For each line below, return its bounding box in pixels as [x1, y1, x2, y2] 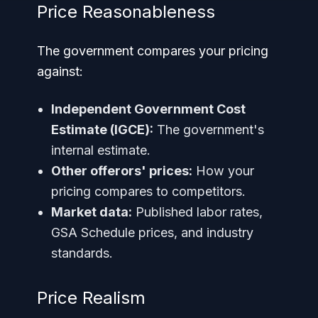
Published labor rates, [132, 204, 263, 219]
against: [37, 63, 83, 79]
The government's [153, 121, 264, 137]
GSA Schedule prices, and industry [51, 224, 253, 240]
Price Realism [37, 287, 146, 308]
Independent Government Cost [51, 101, 246, 116]
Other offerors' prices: [51, 163, 192, 178]
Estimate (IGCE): [51, 121, 153, 137]
